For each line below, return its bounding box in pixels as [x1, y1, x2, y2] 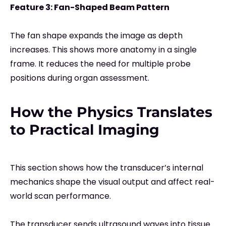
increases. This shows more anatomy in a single [10, 44, 197, 56]
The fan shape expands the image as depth [10, 30, 183, 42]
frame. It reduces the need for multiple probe [10, 58, 191, 70]
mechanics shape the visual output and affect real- [10, 176, 215, 188]
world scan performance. [10, 190, 111, 202]
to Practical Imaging [10, 121, 159, 139]
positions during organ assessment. [10, 72, 149, 84]
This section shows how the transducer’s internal [10, 162, 203, 174]
